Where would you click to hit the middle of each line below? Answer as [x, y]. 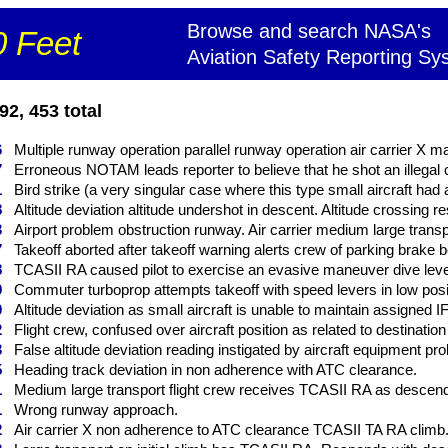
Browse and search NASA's [309, 31]
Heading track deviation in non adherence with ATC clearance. [215, 369]
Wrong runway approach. [96, 409]
